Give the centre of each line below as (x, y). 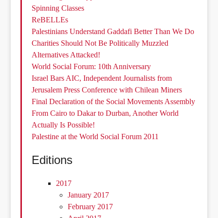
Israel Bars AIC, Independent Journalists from (102, 78)
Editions (52, 160)
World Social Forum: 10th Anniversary (91, 67)
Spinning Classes (58, 8)
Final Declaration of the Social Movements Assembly (114, 102)
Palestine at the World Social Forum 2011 (95, 137)
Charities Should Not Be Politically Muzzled (100, 43)
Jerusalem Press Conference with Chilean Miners (107, 90)
